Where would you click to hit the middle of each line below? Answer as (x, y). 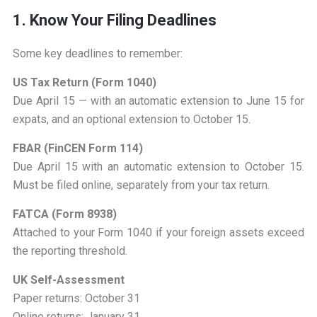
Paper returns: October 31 (76, 299)
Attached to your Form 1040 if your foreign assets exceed (158, 233)
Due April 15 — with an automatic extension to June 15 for (158, 101)
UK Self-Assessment (68, 280)
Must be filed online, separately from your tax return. (141, 185)
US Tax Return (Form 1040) (84, 83)
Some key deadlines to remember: (97, 54)
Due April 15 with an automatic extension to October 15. (158, 167)
